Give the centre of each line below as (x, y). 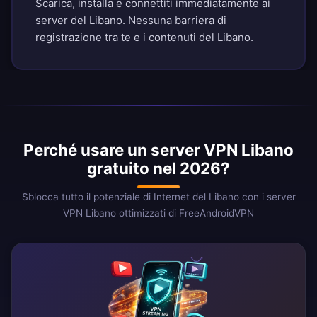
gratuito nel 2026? (158, 168)
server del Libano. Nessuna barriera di (131, 21)
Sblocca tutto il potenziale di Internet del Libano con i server (158, 197)
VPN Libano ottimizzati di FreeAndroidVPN (158, 213)
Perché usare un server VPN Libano (158, 150)
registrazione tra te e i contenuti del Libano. (144, 38)
